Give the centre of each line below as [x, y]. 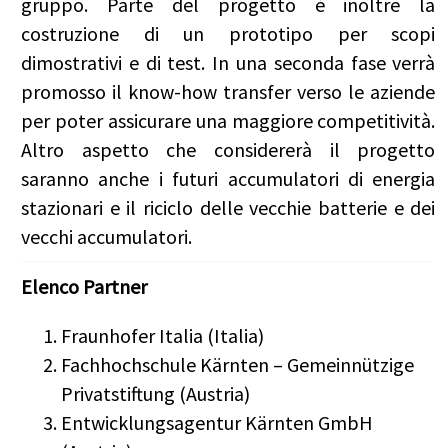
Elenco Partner [84, 287]
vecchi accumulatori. [106, 237]
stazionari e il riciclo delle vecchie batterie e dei [228, 208]
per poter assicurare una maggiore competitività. [228, 121]
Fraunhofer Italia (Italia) [162, 336]
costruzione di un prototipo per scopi [228, 34]
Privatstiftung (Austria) [155, 394]
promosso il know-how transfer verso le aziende [228, 92]
